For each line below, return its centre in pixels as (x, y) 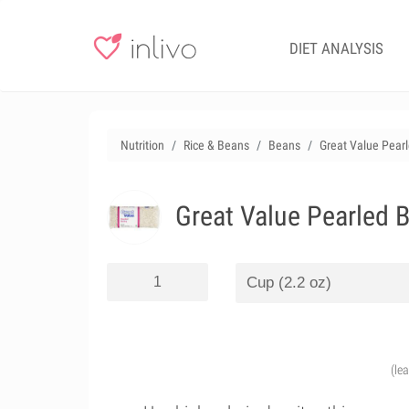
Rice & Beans (216, 145)
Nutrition (142, 145)
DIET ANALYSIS (336, 48)
